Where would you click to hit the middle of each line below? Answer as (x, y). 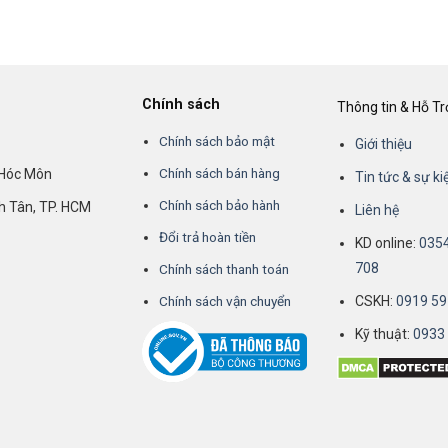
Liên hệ (376, 210)
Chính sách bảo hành (220, 204)
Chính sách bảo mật (217, 140)
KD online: (386, 243)
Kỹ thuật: (383, 334)
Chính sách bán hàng (220, 172)
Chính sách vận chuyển (225, 300)
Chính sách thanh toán (224, 268)
